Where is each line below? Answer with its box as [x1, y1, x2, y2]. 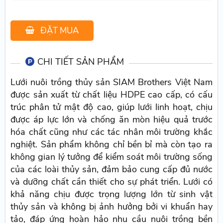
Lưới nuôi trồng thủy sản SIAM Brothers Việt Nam [10, 76, 213, 88]
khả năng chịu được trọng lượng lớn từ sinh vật [10, 188, 213, 200]
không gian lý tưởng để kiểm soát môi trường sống [10, 150, 213, 163]
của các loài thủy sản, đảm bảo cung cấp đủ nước [10, 163, 213, 175]
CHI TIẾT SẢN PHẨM [37, 55, 124, 68]
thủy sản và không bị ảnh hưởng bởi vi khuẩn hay [10, 200, 213, 213]
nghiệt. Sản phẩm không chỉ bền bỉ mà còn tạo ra [10, 138, 213, 150]
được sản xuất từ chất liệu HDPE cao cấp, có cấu [10, 88, 213, 101]
